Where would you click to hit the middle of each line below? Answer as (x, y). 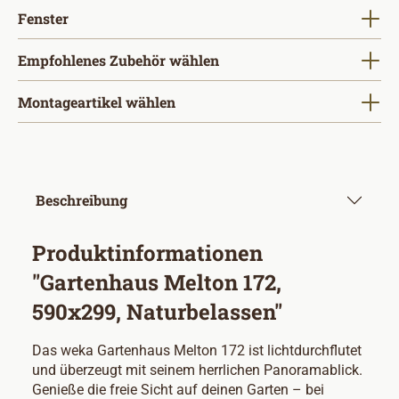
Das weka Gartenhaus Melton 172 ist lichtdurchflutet (197, 350)
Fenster (43, 18)
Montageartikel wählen (97, 102)
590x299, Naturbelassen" (157, 312)
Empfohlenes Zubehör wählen (118, 60)
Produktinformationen (147, 253)
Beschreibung (81, 200)
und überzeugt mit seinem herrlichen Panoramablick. (197, 370)
